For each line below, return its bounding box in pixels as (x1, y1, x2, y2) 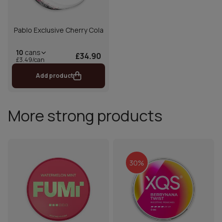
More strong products (8, 105, 163, 126)
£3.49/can (16, 55, 45, 64)
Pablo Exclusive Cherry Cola (13, 25, 104, 35)
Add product (36, 71, 73, 80)
